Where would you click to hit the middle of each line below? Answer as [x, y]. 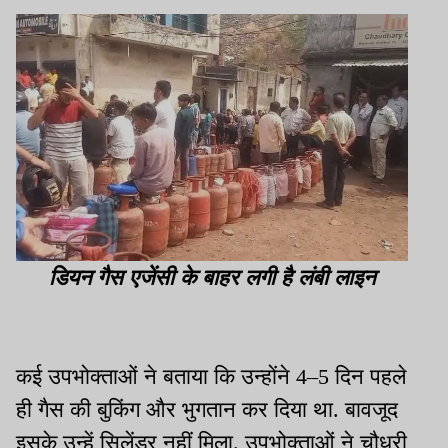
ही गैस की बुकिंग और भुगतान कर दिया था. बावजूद [207, 410]
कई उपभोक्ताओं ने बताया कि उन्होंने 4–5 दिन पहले [211, 377]
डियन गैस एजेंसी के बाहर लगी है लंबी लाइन [212, 278]
